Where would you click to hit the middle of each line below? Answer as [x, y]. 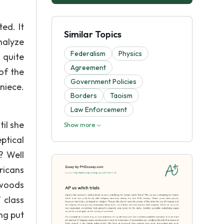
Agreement [88, 67]
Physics [130, 53]
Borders [84, 95]
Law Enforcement [99, 109]
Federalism [88, 53]
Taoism [121, 95]
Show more [80, 125]
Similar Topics [93, 34]
